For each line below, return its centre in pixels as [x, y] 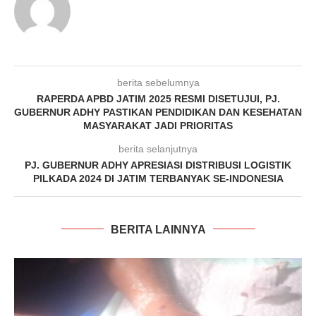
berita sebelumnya [158, 82]
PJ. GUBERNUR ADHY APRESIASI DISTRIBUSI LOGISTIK [158, 165]
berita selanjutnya [158, 148]
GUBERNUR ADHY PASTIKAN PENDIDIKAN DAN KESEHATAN [158, 112]
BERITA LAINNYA [158, 229]
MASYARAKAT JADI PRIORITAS [158, 125]
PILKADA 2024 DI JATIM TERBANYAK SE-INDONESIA [158, 178]
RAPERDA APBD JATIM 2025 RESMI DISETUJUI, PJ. [158, 98]
